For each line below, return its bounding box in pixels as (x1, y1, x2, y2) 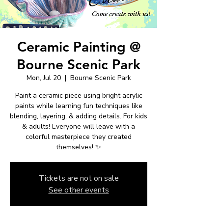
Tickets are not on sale (38, 172, 119, 184)
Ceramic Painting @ (17, 38, 140, 55)
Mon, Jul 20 (26, 73, 61, 82)
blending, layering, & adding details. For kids (10, 111, 147, 121)
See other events (48, 184, 109, 195)
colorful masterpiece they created (26, 132, 132, 141)
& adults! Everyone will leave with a (22, 121, 135, 131)
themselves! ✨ (56, 142, 101, 152)
